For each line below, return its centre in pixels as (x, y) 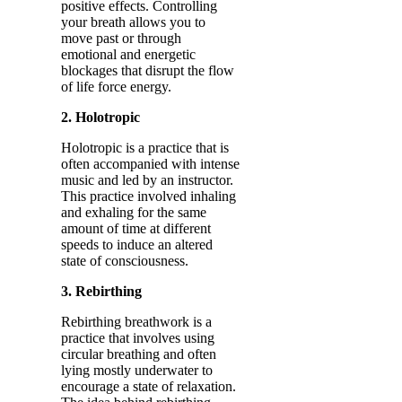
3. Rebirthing (101, 291)
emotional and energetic (128, 54)
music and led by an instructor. (147, 180)
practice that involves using (138, 338)
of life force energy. (116, 87)
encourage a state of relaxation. (149, 386)
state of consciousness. (125, 261)
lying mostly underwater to (137, 370)
